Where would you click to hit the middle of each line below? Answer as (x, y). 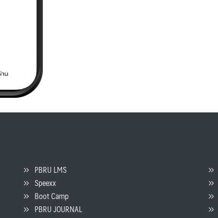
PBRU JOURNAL (55, 209)
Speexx (42, 182)
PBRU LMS (48, 169)
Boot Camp (49, 196)
